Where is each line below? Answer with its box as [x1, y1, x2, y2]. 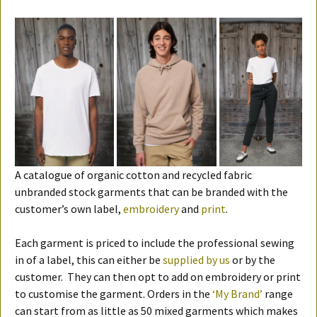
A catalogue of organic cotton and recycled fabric [15, 168, 252, 183]
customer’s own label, [15, 202, 123, 217]
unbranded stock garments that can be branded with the [15, 185, 288, 200]
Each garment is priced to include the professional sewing [15, 236, 294, 250]
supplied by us [163, 253, 230, 267]
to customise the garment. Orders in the [15, 287, 212, 301]
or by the [230, 253, 275, 267]
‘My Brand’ [212, 287, 263, 301]
